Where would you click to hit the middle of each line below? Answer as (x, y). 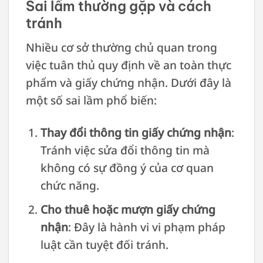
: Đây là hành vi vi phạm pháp (146, 227)
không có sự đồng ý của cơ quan (127, 167)
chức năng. (70, 185)
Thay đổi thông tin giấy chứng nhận (136, 132)
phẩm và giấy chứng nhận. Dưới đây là (128, 82)
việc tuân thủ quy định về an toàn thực (128, 65)
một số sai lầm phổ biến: (91, 100)
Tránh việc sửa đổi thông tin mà (125, 150)
